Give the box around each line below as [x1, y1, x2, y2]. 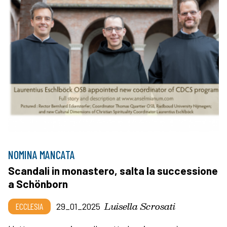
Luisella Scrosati [104, 198, 175, 213]
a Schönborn [8, 177, 68, 190]
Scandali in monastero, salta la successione [8, 164, 218, 177]
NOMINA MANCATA [8, 147, 75, 161]
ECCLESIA [16, 200, 43, 212]
